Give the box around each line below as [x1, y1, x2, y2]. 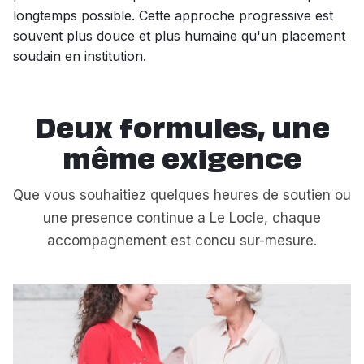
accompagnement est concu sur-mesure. [47, 232, 317, 249]
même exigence [63, 149, 301, 175]
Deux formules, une [34, 118, 330, 144]
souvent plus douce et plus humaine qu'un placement [13, 28, 345, 44]
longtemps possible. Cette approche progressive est [13, 7, 333, 24]
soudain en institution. [13, 48, 146, 64]
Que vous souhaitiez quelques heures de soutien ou [13, 187, 351, 203]
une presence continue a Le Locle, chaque [43, 210, 321, 226]
